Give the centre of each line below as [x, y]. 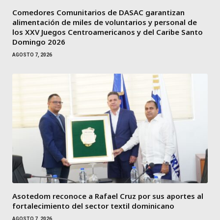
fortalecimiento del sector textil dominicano [93, 206]
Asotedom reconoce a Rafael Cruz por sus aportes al [108, 196]
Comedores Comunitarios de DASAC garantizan [98, 12]
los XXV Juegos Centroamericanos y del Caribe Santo [108, 32]
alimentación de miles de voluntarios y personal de [105, 22]
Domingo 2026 [39, 41]
